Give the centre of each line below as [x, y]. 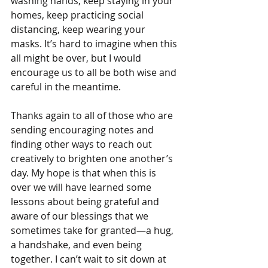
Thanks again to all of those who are [93, 115]
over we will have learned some [82, 187]
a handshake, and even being [77, 245]
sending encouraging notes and [83, 130]
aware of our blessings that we [81, 216]
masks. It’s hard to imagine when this [95, 44]
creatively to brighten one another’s [93, 159]
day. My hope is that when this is [85, 173]
